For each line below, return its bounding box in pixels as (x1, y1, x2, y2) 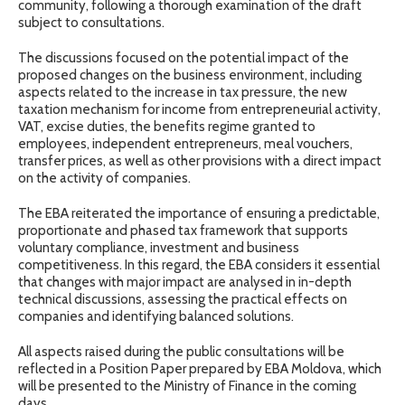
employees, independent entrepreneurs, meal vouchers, (18, 135, 353, 152)
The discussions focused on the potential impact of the (18, 49, 349, 66)
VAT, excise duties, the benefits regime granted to (18, 118, 316, 135)
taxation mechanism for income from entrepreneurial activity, (18, 100, 381, 118)
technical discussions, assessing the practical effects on (18, 290, 347, 307)
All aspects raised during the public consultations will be (18, 343, 344, 360)
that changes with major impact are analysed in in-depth (18, 273, 352, 290)
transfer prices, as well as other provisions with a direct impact (18, 152, 381, 169)
